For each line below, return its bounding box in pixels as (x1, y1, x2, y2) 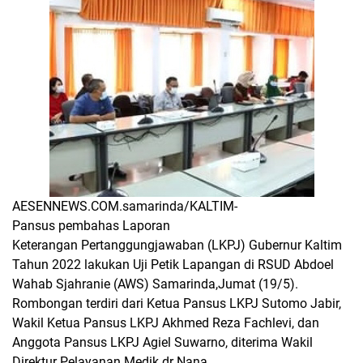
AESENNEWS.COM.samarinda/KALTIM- (12, 199, 237, 214)
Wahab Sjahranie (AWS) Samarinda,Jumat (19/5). (12, 276, 298, 292)
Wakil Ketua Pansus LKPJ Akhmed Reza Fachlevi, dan (12, 315, 319, 331)
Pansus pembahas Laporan (12, 218, 170, 233)
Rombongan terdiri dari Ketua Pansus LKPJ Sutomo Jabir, (12, 296, 341, 311)
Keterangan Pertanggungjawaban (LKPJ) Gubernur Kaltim (12, 237, 342, 253)
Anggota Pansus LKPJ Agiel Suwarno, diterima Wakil (12, 335, 313, 350)
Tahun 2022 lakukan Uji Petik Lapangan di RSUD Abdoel (12, 257, 334, 272)
